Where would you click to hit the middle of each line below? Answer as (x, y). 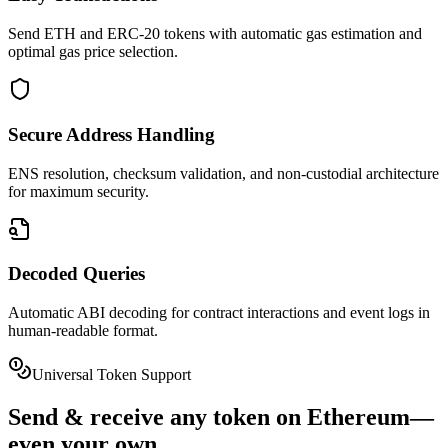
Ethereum (358, 416)
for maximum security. (78, 191)
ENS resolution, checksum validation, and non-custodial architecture (223, 173)
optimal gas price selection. (93, 52)
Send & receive (89, 416)
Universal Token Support (111, 374)
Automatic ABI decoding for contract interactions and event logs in (219, 312)
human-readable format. (83, 330)
